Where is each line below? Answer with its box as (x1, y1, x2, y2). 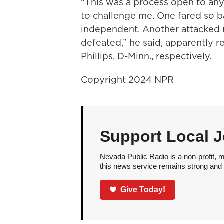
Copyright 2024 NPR (81, 73, 174, 86)
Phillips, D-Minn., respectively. (81, 50, 211, 62)
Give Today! (120, 185, 166, 194)
